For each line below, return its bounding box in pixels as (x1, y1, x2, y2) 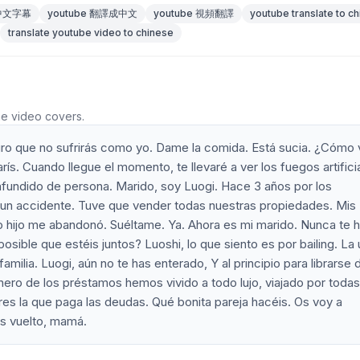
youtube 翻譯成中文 (47, 7, 137, 19)
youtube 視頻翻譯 (153, 7, 234, 19)
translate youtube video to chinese (8, 27, 174, 39)
